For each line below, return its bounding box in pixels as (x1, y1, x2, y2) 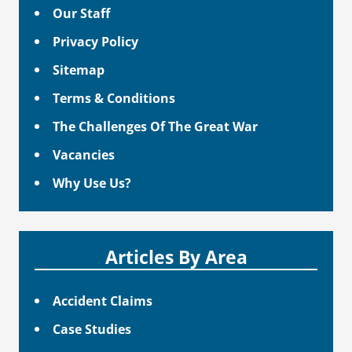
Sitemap (53, 60, 105, 79)
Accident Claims (53, 291, 153, 310)
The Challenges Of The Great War (53, 117, 258, 136)
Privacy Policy (53, 31, 139, 50)
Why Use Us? (53, 174, 132, 192)
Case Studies (53, 319, 132, 338)
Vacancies (53, 145, 115, 164)
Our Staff (53, 3, 111, 22)
